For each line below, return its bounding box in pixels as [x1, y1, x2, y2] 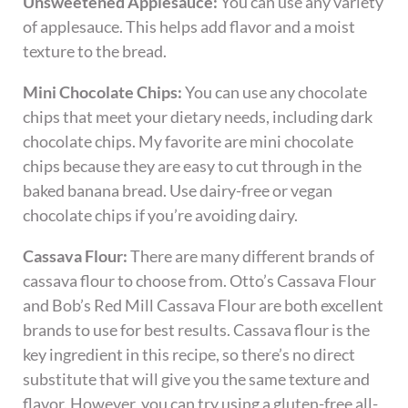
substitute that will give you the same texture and [23, 368, 371, 389]
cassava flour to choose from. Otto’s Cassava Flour [23, 270, 377, 291]
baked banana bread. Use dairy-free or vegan [23, 179, 333, 200]
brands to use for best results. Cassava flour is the [23, 319, 371, 340]
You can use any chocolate [182, 81, 368, 102]
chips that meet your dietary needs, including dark [23, 106, 373, 127]
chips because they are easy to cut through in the [23, 155, 362, 176]
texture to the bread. [23, 40, 168, 61]
